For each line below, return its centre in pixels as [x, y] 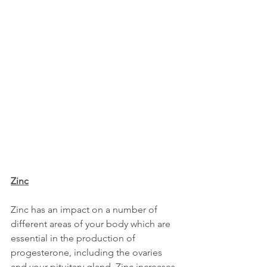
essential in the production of [74, 238]
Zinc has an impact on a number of [85, 209]
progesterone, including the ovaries [88, 252]
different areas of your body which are [92, 223]
